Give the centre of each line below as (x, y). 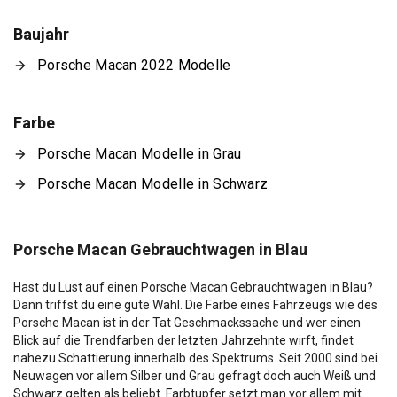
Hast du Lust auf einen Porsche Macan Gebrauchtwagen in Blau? (193, 287)
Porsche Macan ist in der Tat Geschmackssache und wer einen (187, 323)
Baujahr (41, 34)
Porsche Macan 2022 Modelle (134, 65)
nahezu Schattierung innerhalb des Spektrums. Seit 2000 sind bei (195, 358)
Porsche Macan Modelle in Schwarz (153, 184)
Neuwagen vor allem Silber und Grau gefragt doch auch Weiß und (195, 376)
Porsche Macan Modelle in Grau (140, 154)
